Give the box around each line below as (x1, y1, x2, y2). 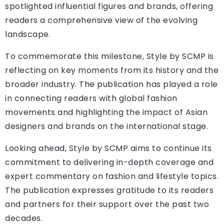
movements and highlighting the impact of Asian (5, 106, 207, 118)
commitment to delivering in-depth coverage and (5, 156, 213, 168)
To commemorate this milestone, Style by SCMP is (5, 50, 214, 62)
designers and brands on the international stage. (5, 120, 208, 132)
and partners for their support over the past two (5, 198, 209, 210)
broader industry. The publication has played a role (5, 78, 218, 90)
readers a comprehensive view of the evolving (5, 14, 197, 26)
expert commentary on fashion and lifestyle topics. (5, 170, 218, 182)
